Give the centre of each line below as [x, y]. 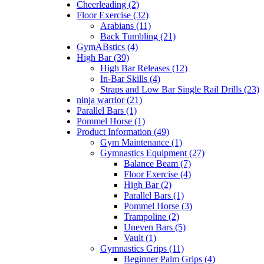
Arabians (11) [126, 26]
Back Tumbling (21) [138, 37]
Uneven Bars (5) [155, 227]
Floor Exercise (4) [157, 174]
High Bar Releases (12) [144, 68]
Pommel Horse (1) [111, 121]
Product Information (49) [123, 132]
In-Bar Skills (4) [130, 79]
